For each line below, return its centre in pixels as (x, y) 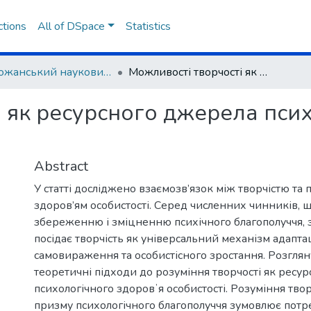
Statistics (148, 26)
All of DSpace (71, 26)
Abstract (61, 166)
